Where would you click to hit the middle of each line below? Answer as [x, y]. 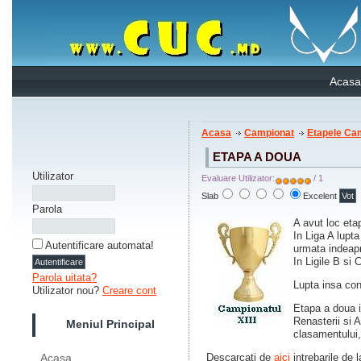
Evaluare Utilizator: [238, 178]
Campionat [269, 133]
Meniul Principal [110, 324]
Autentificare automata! [100, 245]
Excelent [321, 195]
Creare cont [129, 290]
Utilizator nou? [67, 290]
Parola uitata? [64, 278]
